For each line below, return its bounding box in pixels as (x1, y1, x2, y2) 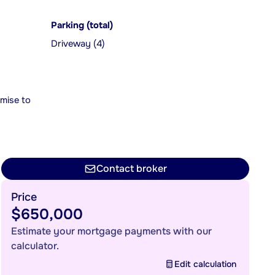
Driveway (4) (51, 38, 105, 50)
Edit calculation (174, 258, 236, 269)
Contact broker (96, 162, 167, 175)
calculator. (11, 239, 59, 252)
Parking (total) (51, 20, 113, 31)
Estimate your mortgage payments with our (11, 225, 212, 238)
